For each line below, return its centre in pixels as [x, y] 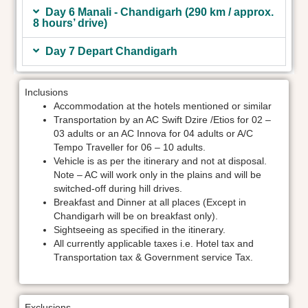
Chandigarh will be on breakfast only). [136, 216]
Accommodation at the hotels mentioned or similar [163, 106]
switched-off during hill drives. [118, 188]
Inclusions [46, 92]
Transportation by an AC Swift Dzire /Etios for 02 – [162, 120]
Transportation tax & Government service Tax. [153, 257]
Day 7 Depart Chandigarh [111, 51]
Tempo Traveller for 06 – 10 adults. [130, 147]
